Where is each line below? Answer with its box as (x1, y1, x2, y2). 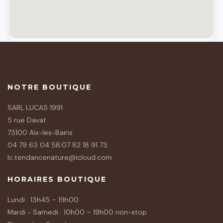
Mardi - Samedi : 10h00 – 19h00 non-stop (7, 207, 147, 217)
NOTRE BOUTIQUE (7, 82, 92, 92)
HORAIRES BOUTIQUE (7, 174, 107, 184)
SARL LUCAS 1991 (7, 103, 63, 112)
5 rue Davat (7, 115, 46, 124)
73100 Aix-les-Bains (7, 127, 73, 137)
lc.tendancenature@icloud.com (7, 152, 112, 162)
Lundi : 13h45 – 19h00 (7, 195, 79, 204)
